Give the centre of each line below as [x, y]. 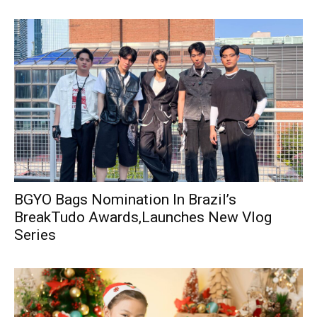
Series [35, 235]
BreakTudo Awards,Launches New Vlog [143, 217]
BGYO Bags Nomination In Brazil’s [125, 199]
